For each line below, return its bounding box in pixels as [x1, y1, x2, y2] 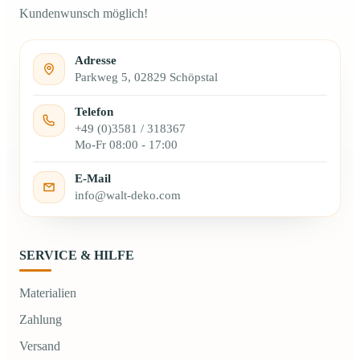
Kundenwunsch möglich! [19, 6, 148, 21]
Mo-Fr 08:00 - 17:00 [75, 137, 178, 151]
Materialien [19, 285, 76, 300]
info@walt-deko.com [75, 189, 181, 202]
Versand [19, 339, 60, 354]
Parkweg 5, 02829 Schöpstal [75, 71, 218, 84]
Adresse [75, 53, 117, 67]
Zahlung [19, 313, 62, 327]
